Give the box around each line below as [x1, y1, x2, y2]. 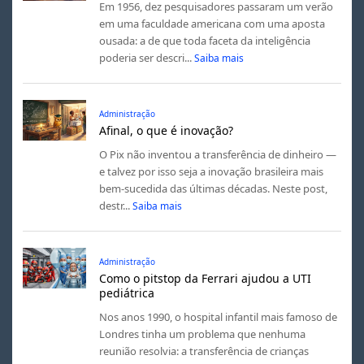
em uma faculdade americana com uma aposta [98, 15, 325, 31]
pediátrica [98, 284, 154, 301]
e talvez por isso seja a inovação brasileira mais [98, 163, 323, 179]
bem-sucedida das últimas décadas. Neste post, [98, 180, 327, 196]
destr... [98, 197, 130, 213]
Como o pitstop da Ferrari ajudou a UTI [98, 270, 311, 286]
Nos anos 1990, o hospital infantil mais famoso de [98, 309, 337, 324]
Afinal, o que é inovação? [98, 122, 233, 138]
